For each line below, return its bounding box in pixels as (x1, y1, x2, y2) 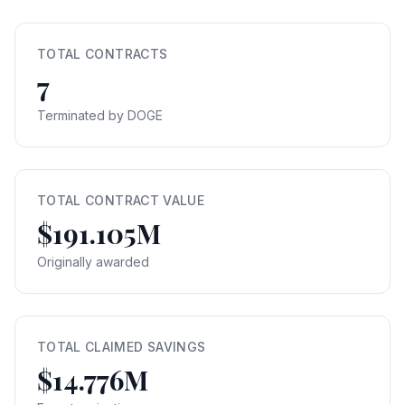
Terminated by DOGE (37, 108, 163, 123)
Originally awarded (37, 254, 149, 269)
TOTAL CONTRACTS (37, 46, 168, 61)
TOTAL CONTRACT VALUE (37, 193, 204, 208)
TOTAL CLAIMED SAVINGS (37, 339, 206, 354)
